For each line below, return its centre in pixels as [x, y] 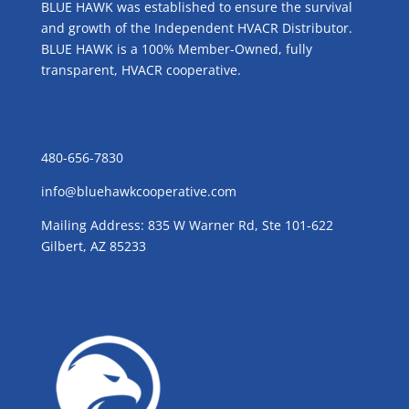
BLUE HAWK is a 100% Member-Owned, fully [176, 49]
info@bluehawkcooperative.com [138, 192]
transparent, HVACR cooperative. [141, 70]
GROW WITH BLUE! [110, 303]
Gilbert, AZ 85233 [93, 246]
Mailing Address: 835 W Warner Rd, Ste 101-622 [187, 225]
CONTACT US [99, 128]
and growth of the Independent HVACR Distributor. [198, 28]
